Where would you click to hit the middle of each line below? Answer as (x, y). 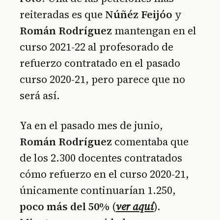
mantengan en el (154, 31)
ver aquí (135, 206)
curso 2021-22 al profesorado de (96, 47)
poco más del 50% (65, 206)
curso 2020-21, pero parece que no (102, 80)
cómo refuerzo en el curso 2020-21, (104, 174)
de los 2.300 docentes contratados (101, 158)
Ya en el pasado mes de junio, (91, 125)
